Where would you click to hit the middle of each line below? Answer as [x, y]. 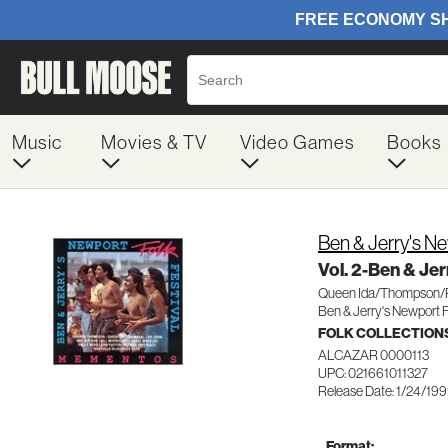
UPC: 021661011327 [373, 373]
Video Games [297, 142]
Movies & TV [153, 142]
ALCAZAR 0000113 [373, 355]
